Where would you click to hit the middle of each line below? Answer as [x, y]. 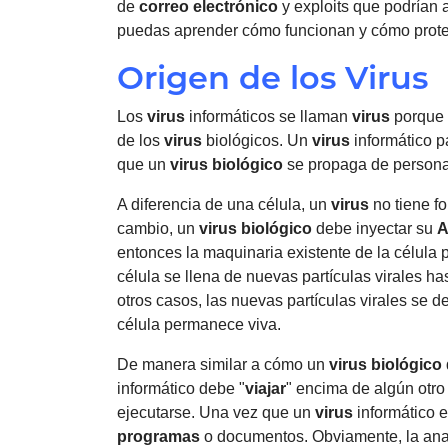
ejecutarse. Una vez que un [216, 412]
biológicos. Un [257, 140]
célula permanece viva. [199, 324]
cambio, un [158, 228]
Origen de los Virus [272, 77]
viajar [265, 388]
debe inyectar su [374, 228]
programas [158, 436]
